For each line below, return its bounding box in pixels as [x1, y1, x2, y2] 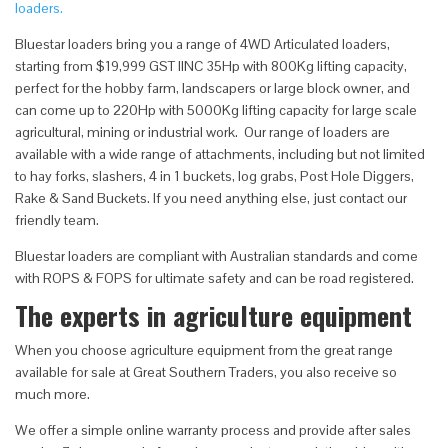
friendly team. [15, 210, 99, 229]
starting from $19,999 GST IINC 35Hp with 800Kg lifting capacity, [15, 56, 407, 75]
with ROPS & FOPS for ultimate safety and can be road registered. [15, 268, 414, 287]
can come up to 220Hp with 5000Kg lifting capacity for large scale [15, 100, 417, 119]
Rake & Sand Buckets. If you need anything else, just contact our [15, 188, 407, 207]
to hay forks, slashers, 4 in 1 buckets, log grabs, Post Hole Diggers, [15, 166, 414, 185]
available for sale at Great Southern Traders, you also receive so [15, 362, 397, 381]
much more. [15, 384, 90, 403]
